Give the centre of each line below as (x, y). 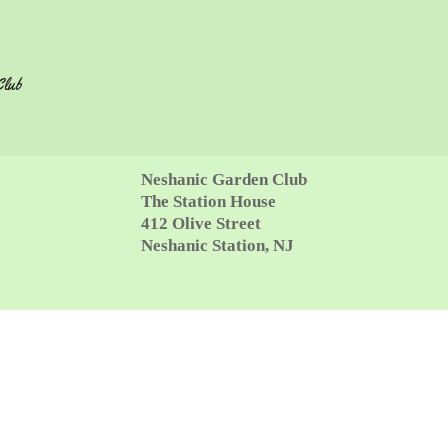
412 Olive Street (201, 223)
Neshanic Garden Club (224, 179)
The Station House (208, 201)
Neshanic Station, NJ (217, 245)
